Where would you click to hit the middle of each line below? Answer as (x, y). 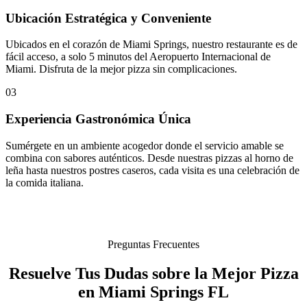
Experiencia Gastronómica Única (98, 119)
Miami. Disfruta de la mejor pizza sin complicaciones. (121, 69)
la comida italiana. (45, 182)
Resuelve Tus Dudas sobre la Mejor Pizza (153, 273)
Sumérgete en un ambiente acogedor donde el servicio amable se (145, 145)
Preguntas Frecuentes (153, 244)
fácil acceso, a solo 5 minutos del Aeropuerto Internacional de (138, 57)
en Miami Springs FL (153, 292)
